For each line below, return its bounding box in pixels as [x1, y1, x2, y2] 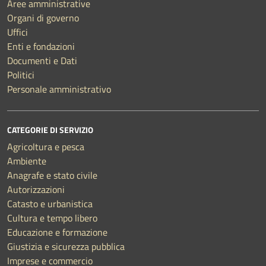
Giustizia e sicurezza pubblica [7, 239, 125, 254]
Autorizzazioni [7, 182, 65, 197]
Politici [7, 67, 34, 82]
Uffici [7, 24, 28, 39]
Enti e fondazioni [7, 39, 75, 53]
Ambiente [7, 153, 46, 168]
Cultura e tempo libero [7, 210, 97, 225]
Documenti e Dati [7, 53, 77, 68]
